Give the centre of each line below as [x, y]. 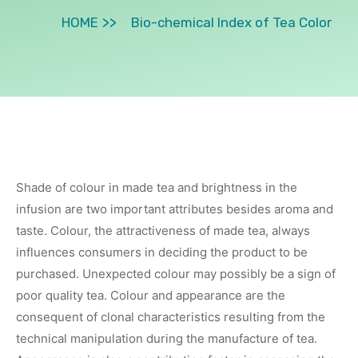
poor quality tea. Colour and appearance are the [151, 295]
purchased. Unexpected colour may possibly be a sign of [176, 273]
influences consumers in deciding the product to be [162, 252]
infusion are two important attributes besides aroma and [175, 209]
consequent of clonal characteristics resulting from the [171, 316]
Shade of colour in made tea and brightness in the [157, 187]
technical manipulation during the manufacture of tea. [167, 338]
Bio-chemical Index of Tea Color [231, 22]
